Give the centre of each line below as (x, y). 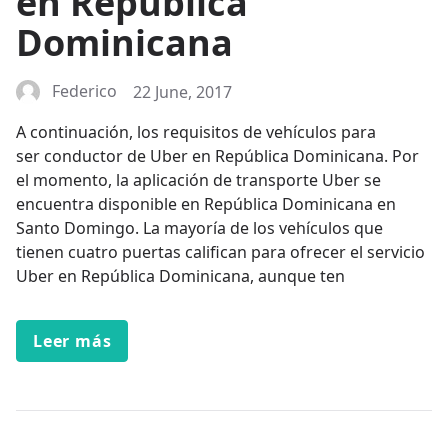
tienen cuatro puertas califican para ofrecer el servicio (220, 252)
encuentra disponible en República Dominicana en (206, 204)
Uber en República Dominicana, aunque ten (180, 276)
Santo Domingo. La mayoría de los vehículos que (199, 228)
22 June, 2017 (182, 91)
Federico (84, 90)
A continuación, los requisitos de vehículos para (196, 132)
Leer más (72, 341)
